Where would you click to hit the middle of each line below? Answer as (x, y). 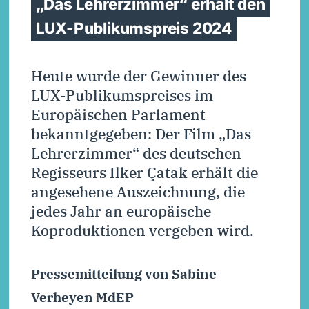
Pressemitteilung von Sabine (123, 273)
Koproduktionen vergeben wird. (142, 230)
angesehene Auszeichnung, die (138, 191)
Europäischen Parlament (118, 114)
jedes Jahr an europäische (121, 211)
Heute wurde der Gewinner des (138, 76)
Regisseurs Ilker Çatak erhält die (144, 172)
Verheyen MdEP (82, 297)
